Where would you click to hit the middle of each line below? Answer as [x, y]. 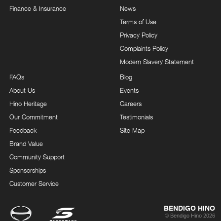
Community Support [37, 157]
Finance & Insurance [38, 8]
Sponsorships [28, 170]
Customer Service [34, 183]
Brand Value [26, 143]
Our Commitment [34, 117]
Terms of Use [138, 21]
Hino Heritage [28, 103]
